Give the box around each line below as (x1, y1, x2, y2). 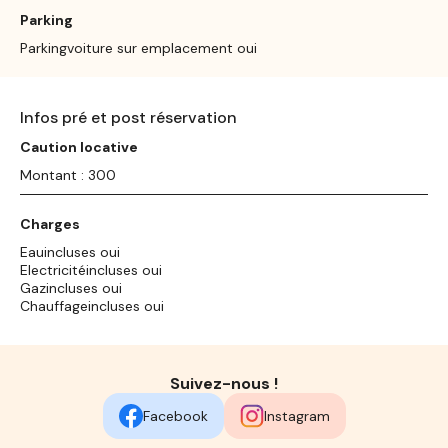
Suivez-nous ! (170, 372, 278, 394)
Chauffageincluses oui (20, 296, 164, 315)
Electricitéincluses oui (20, 260, 162, 279)
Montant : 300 (20, 165, 116, 184)
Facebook (142, 406, 208, 425)
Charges (20, 214, 80, 233)
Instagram (263, 406, 330, 425)
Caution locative (20, 137, 138, 156)
